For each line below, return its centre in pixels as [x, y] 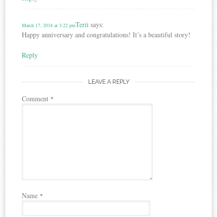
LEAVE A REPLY [108, 82]
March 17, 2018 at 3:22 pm [49, 25]
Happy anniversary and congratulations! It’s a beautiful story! [106, 35]
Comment [36, 99]
